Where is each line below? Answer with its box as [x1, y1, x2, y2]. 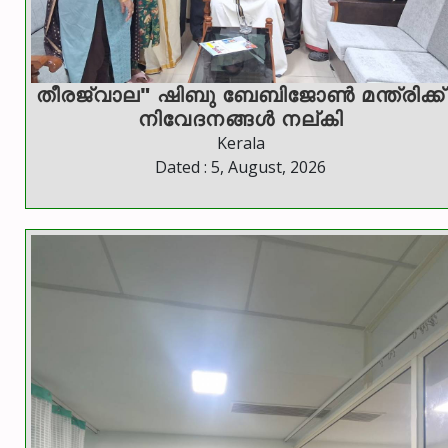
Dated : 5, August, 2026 [155, 156, 326, 179]
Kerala [216, 132, 265, 155]
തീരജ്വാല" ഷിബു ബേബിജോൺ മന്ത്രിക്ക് [36, 81, 445, 109]
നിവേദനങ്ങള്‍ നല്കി [138, 105, 343, 133]
